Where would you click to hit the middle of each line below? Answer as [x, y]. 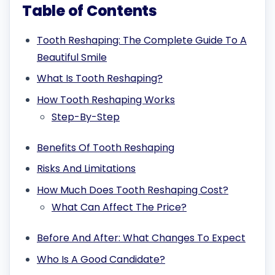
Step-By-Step [86, 117]
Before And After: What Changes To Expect [141, 238]
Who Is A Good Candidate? [101, 259]
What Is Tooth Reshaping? [100, 79]
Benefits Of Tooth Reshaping [106, 147]
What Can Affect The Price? [119, 207]
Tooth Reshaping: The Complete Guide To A [142, 40]
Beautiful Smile [72, 57]
